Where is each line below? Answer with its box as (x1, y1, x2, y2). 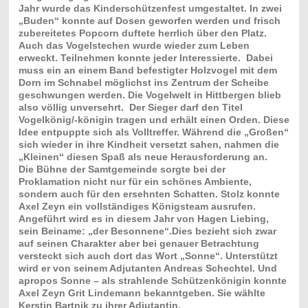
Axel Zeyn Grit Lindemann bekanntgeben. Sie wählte (18, 287, 265, 298)
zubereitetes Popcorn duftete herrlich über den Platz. (18, 27, 269, 38)
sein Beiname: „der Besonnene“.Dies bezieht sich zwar (18, 225, 276, 236)
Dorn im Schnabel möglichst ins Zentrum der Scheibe (18, 76, 269, 88)
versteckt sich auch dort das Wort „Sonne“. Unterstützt (18, 250, 278, 261)
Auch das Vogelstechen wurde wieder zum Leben (18, 39, 250, 51)
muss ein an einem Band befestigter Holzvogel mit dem (18, 64, 277, 76)
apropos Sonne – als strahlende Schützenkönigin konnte (18, 274, 287, 286)
